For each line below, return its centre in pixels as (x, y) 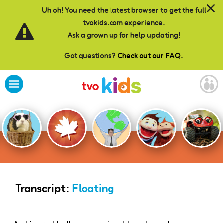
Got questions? (91, 56)
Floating (93, 188)
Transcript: (44, 188)
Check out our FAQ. (150, 56)
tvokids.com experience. (124, 23)
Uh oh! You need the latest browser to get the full (124, 10)
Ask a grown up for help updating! (124, 35)
